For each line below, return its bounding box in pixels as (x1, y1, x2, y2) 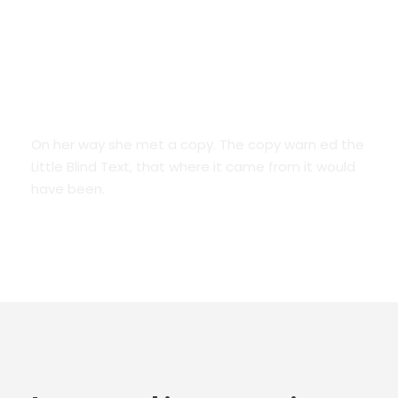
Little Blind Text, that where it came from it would (31, 157, 355, 176)
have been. (31, 179, 105, 198)
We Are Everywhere (31, 91, 190, 112)
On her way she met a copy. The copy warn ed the (31, 135, 364, 154)
